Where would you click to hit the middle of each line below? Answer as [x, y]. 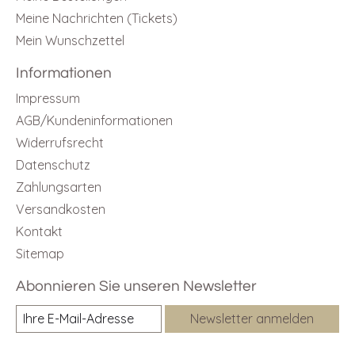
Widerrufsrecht [60, 142]
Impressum [48, 98]
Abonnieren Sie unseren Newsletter [136, 286]
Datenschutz [53, 164]
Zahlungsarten [59, 187]
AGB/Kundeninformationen [94, 120]
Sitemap [40, 253]
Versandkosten [61, 209]
